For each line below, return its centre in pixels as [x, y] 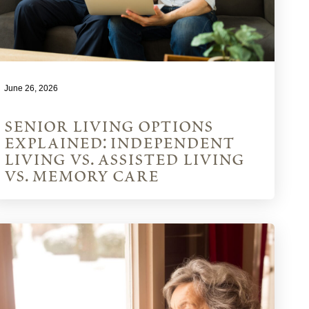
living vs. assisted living [124, 160]
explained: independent [120, 144]
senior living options [109, 127]
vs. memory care [82, 177]
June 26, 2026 [31, 89]
